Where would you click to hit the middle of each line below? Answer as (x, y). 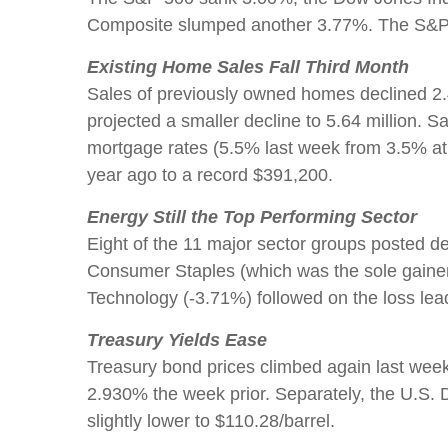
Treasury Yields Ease (177, 340)
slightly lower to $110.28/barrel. (211, 421)
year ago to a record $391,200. (210, 175)
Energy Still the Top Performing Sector (252, 217)
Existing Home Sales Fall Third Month (248, 67)
